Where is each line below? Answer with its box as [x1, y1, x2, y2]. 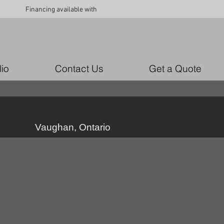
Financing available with [25, 5, 97, 14]
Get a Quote [148, 62, 201, 74]
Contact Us [54, 62, 103, 74]
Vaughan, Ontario [35, 122, 110, 132]
